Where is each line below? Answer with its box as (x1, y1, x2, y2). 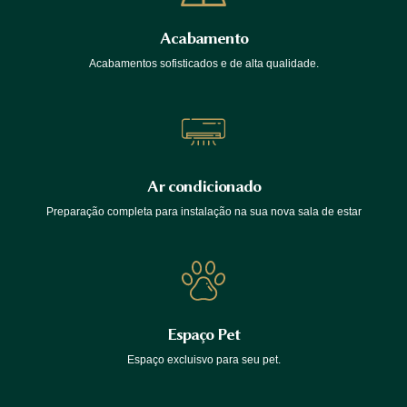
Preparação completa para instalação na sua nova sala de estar (45, 204, 362, 218)
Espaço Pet (167, 324, 240, 343)
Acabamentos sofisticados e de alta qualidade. (88, 56, 319, 70)
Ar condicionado (146, 176, 261, 195)
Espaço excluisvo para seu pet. (126, 352, 281, 366)
